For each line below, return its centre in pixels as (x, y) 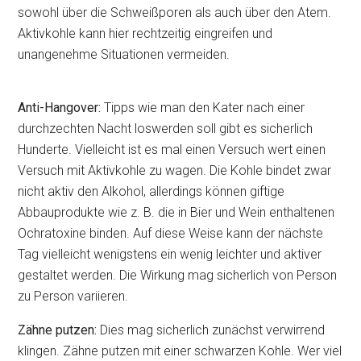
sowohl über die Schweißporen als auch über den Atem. (175, 12)
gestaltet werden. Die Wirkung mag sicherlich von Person (178, 275)
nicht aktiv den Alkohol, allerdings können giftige (151, 191)
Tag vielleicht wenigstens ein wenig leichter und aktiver (170, 254)
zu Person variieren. (73, 296)
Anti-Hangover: (60, 108)
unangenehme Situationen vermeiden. (124, 54)
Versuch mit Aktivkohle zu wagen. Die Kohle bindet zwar (175, 170)
